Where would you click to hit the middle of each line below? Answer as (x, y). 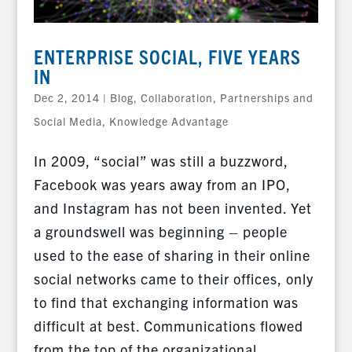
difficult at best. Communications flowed (168, 326)
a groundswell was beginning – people (160, 232)
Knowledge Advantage (169, 121)
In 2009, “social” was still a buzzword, (161, 161)
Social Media (68, 121)
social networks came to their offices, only (173, 279)
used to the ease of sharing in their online (172, 255)
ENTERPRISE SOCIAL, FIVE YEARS (167, 57)
